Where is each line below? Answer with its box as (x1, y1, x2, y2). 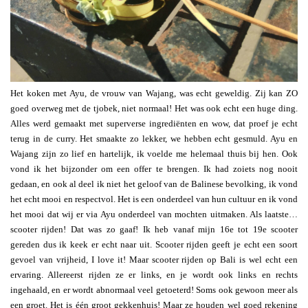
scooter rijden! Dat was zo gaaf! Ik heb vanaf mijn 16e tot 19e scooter (10, 224, 298, 235)
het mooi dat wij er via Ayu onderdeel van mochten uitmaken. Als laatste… (10, 209, 298, 220)
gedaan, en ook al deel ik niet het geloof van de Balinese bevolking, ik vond (10, 179, 298, 190)
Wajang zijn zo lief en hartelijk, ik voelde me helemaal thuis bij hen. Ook (10, 148, 298, 159)
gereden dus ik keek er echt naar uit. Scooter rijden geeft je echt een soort (10, 239, 298, 250)
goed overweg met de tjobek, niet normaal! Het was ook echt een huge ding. (10, 103, 298, 114)
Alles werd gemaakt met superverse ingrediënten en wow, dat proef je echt (10, 118, 298, 129)
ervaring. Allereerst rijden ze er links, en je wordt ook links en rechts (10, 269, 298, 280)
